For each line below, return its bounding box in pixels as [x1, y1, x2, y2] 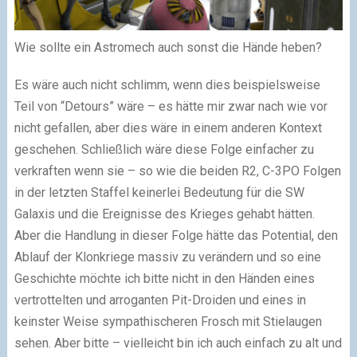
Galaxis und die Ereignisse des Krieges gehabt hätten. [14, 206, 315, 222]
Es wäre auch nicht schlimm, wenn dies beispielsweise [14, 76, 320, 92]
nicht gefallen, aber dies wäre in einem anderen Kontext [14, 120, 322, 135]
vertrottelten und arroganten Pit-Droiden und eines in [14, 292, 306, 308]
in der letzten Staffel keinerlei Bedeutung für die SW [14, 184, 304, 200]
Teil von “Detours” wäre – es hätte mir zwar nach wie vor [14, 98, 328, 114]
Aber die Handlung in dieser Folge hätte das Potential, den [14, 227, 338, 243]
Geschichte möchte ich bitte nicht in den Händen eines [14, 270, 315, 286]
